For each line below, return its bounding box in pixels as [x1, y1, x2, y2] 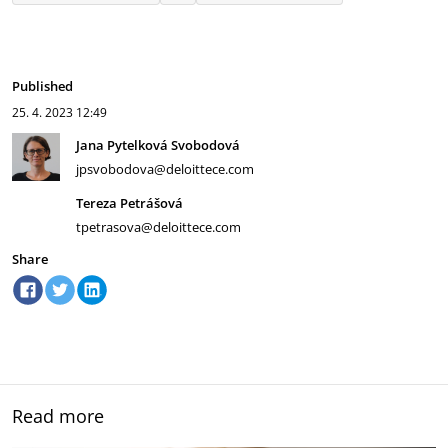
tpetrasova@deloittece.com [76, 218, 241, 236]
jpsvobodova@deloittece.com [76, 160, 254, 178]
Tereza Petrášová [76, 194, 183, 212]
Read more [12, 404, 104, 428]
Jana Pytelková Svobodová [76, 136, 240, 154]
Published [12, 77, 73, 95]
